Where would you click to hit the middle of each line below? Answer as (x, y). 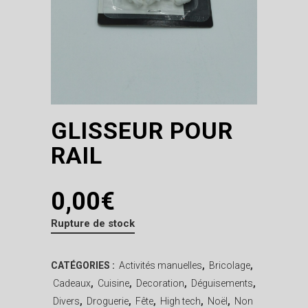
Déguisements (222, 283)
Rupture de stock (93, 223)
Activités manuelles (161, 265)
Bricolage (230, 265)
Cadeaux (72, 283)
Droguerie (108, 301)
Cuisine (113, 283)
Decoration (160, 283)
